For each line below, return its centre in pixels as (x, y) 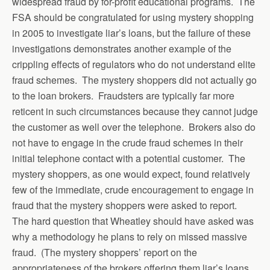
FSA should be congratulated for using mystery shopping (133, 17)
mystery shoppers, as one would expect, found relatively (131, 174)
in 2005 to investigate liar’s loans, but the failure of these (131, 33)
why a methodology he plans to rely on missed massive (130, 237)
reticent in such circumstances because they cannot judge (135, 111)
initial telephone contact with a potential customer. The (129, 158)
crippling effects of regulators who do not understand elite (134, 64)
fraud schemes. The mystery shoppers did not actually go (134, 80)
